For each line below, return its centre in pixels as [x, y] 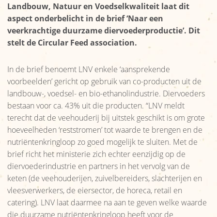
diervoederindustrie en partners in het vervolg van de [99, 166]
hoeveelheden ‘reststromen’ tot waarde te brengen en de [105, 130]
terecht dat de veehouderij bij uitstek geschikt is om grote [106, 118]
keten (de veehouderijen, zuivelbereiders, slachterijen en [105, 178]
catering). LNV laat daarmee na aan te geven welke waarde [107, 202]
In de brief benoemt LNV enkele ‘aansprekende [89, 69]
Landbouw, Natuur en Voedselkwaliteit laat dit [98, 6]
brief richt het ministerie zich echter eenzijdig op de [96, 154]
